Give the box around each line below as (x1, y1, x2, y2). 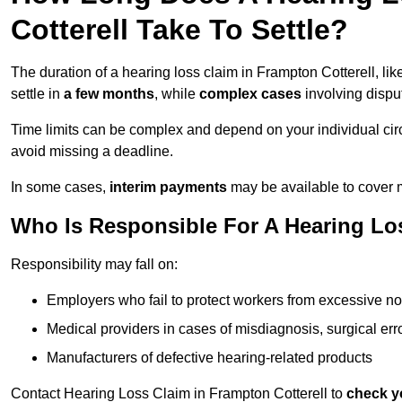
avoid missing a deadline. (11, 144, 173, 160)
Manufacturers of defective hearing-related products (47, 350, 372, 366)
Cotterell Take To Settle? (11, 13, 348, 47)
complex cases (199, 86, 301, 102)
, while (154, 86, 199, 102)
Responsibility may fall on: (11, 257, 178, 273)
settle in (11, 86, 64, 102)
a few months (64, 86, 154, 102)
